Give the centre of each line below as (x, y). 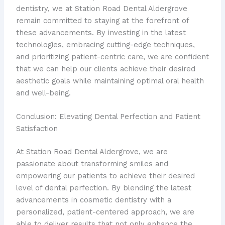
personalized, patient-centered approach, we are (105, 212)
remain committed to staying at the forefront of (102, 20)
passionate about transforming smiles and (92, 163)
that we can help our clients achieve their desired (105, 69)
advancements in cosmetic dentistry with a (93, 200)
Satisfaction (37, 128)
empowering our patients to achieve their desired (105, 176)
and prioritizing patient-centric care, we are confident (112, 57)
